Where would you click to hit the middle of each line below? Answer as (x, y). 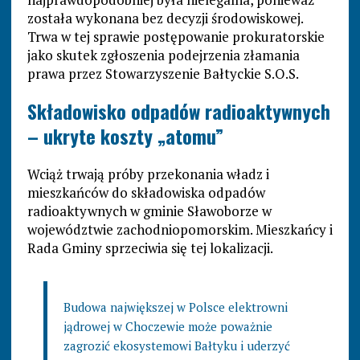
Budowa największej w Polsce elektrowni (175, 307)
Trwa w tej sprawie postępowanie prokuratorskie (176, 37)
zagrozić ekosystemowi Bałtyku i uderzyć (176, 346)
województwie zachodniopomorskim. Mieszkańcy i (180, 230)
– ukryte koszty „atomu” (125, 136)
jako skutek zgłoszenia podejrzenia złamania (163, 55)
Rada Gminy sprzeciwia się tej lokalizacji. (150, 248)
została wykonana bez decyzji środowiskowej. (165, 18)
